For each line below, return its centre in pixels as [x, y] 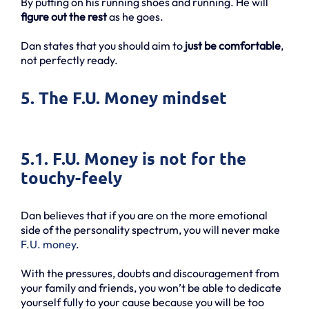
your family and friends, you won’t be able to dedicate [151, 288]
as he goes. [135, 17]
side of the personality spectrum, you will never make [150, 230]
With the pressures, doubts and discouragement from [150, 273]
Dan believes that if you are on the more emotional [144, 216]
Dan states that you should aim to [103, 46]
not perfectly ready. [69, 60]
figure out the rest [64, 17]
